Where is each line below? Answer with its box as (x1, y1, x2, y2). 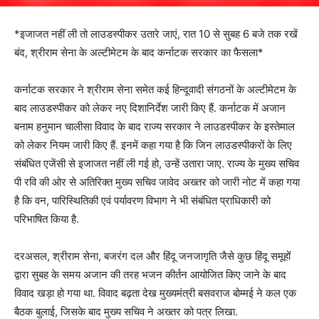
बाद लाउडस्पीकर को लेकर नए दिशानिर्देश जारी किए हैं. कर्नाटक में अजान (14, 101, 286, 115)
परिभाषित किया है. (14, 212, 79, 226)
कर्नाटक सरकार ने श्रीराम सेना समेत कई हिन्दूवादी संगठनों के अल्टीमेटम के (14, 83, 296, 97)
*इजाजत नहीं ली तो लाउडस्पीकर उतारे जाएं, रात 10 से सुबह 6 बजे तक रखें (14, 27, 298, 41)
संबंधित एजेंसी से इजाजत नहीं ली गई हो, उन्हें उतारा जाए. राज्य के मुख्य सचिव (14, 157, 299, 171)
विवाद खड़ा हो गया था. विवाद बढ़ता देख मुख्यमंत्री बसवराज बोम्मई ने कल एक (14, 286, 296, 300)
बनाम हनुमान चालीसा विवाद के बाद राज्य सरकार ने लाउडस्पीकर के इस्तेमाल (14, 120, 295, 134)
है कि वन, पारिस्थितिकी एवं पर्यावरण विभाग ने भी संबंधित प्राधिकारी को (14, 194, 271, 208)
